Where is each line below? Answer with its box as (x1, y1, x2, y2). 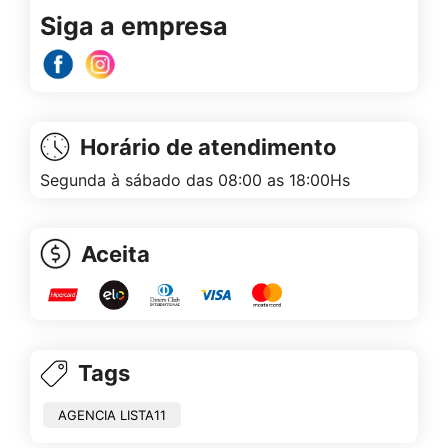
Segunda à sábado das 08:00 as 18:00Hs (40, 169, 350, 190)
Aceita (81, 240, 150, 267)
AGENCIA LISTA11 (58, 406, 166, 423)
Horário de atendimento (80, 133, 337, 160)
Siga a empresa (40, 10, 228, 41)
